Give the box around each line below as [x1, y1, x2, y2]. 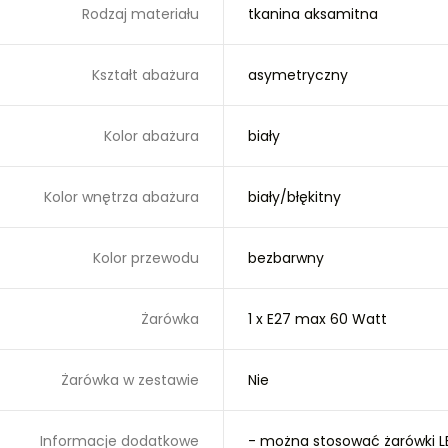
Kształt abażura [92, 65, 199, 85]
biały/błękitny [248, 187, 341, 207]
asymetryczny [248, 65, 348, 85]
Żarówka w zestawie [61, 370, 199, 390]
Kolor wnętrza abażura [44, 187, 199, 207]
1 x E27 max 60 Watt [248, 309, 387, 329]
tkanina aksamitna [248, 4, 378, 24]
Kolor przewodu [93, 248, 199, 268]
